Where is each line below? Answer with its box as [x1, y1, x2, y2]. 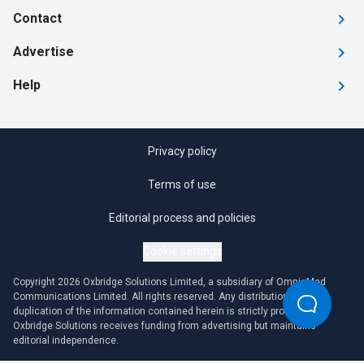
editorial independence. [13, 335, 119, 346]
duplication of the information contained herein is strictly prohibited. [13, 305, 317, 317]
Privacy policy [147, 145, 217, 158]
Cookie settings [142, 245, 222, 258]
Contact [13, 11, 62, 26]
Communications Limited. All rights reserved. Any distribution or [13, 291, 300, 302]
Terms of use [148, 178, 216, 191]
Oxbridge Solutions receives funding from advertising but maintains [13, 320, 316, 331]
